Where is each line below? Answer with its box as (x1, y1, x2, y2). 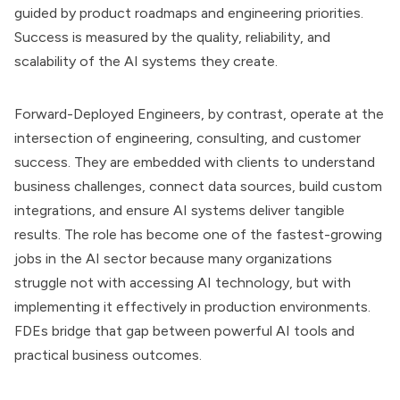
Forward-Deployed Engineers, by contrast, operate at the (14, 105, 384, 122)
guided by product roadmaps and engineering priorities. (14, 4, 363, 21)
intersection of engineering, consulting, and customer (14, 129, 361, 146)
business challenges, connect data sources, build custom (14, 178, 382, 195)
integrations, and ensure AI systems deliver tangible (14, 202, 345, 219)
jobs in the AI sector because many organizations (14, 250, 332, 267)
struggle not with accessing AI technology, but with (14, 274, 351, 291)
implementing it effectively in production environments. (14, 298, 371, 315)
